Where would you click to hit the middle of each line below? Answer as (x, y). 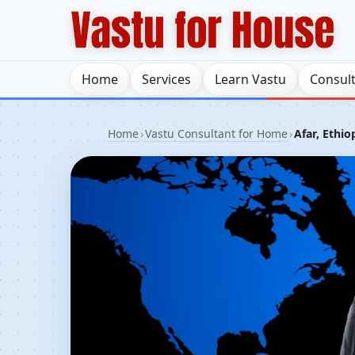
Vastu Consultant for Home (216, 134)
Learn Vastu (250, 79)
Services (166, 79)
